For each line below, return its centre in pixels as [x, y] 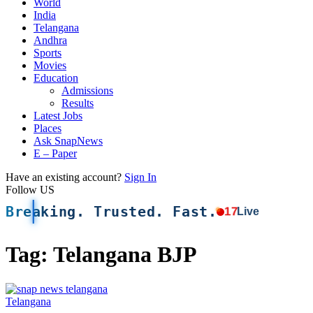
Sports [48, 53]
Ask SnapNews [68, 141]
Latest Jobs [58, 116]
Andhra [50, 40]
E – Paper [55, 153]
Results [78, 103]
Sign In [140, 177]
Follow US [30, 190]
